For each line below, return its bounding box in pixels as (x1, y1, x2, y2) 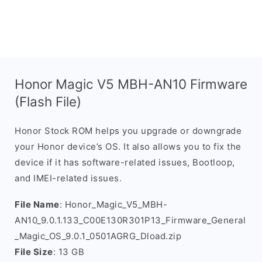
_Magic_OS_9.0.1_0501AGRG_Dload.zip (15, 230, 181, 242)
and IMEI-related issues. (15, 173, 122, 184)
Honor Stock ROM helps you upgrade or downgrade (15, 125, 242, 136)
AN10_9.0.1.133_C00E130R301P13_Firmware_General (15, 215, 246, 226)
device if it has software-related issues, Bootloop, (15, 157, 235, 168)
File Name (15, 199, 60, 210)
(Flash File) (15, 94, 81, 109)
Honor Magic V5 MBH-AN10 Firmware (15, 76, 247, 92)
